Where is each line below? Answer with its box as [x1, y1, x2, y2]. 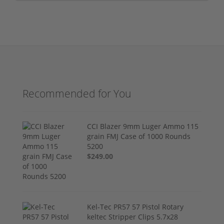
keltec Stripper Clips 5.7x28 [87, 211, 178, 221]
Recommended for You [22, 86, 131, 100]
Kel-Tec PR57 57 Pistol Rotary [87, 201, 184, 211]
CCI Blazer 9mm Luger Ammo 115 [87, 121, 199, 131]
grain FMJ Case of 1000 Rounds [87, 131, 191, 141]
